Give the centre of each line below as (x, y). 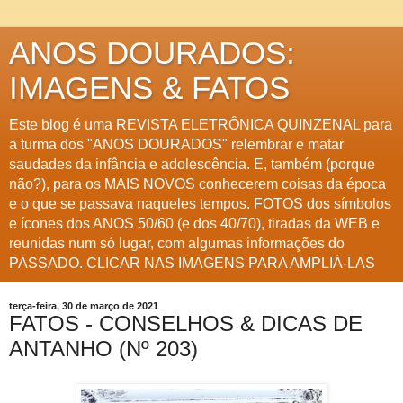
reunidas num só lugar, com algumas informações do (177, 243)
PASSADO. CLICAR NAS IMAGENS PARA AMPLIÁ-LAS (192, 263)
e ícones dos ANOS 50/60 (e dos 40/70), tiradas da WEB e (194, 224)
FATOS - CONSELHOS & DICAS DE (186, 323)
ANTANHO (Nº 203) (103, 349)
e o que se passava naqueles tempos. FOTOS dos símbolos (200, 204)
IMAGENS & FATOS (149, 88)
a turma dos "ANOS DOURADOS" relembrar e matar (176, 144)
